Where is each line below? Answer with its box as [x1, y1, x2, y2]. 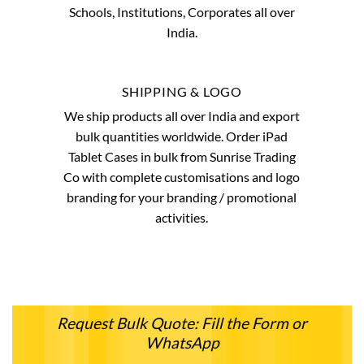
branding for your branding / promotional [67, 189, 297, 206]
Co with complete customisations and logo [63, 169, 301, 185]
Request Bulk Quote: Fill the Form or [57, 313, 307, 332]
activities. [155, 210, 209, 226]
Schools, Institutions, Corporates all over [68, 4, 295, 20]
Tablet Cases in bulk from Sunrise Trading [67, 149, 296, 165]
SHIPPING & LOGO [121, 84, 242, 100]
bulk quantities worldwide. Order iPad [76, 128, 288, 145]
